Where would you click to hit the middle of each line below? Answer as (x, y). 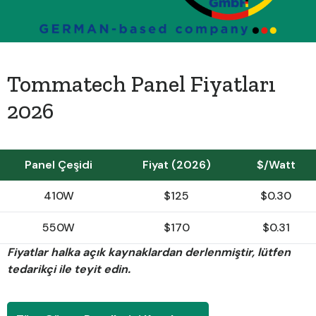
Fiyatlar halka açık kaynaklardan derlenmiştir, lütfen (149, 252)
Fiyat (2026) (176, 164)
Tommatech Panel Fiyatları (141, 84)
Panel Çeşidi (59, 164)
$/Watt (276, 164)
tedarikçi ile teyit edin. (69, 269)
